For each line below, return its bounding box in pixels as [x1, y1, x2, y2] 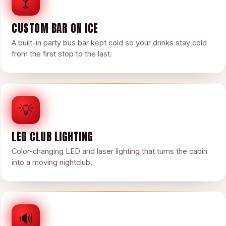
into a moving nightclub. [12, 158, 92, 166]
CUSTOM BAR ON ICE [12, 20, 98, 36]
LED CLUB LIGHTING [12, 129, 93, 145]
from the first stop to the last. [12, 49, 112, 58]
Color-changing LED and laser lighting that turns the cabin [12, 147, 207, 155]
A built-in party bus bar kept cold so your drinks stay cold [12, 38, 207, 47]
